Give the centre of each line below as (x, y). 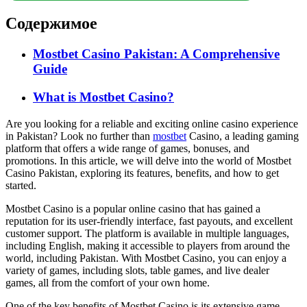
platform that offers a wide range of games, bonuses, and (127, 148)
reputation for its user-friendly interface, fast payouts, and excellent (149, 221)
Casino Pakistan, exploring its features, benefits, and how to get (142, 173)
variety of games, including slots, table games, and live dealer (137, 270)
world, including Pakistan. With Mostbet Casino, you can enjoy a (146, 258)
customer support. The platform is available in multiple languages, (147, 233)
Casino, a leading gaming (243, 136)
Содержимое (51, 24)
